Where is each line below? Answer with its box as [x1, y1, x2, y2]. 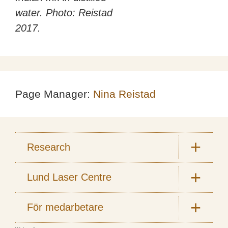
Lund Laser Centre [26, 172, 111, 183]
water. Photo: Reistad [15, 7, 112, 18]
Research [26, 141, 70, 153]
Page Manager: [15, 88, 93, 100]
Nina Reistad [93, 88, 156, 100]
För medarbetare [26, 202, 103, 213]
